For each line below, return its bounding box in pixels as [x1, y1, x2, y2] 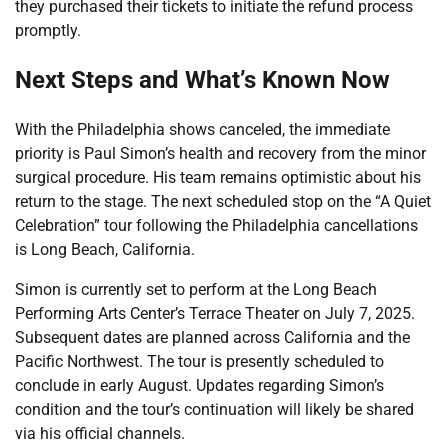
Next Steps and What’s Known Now [15, 66, 390, 95]
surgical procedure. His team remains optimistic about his [15, 168, 421, 188]
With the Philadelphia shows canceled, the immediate [15, 120, 390, 140]
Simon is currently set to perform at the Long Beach [15, 280, 377, 300]
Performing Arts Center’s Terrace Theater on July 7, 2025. [15, 304, 415, 324]
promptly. [15, 20, 81, 40]
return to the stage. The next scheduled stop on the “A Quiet [15, 192, 431, 212]
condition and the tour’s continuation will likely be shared [15, 400, 414, 420]
